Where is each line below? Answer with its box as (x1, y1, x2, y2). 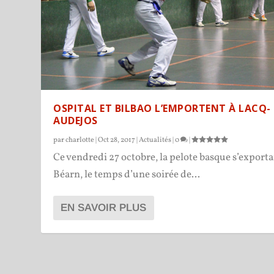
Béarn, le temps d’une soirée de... (53, 168, 201, 182)
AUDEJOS (53, 114, 98, 128)
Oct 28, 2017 (98, 135, 136, 146)
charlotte (65, 135, 95, 146)
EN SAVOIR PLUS (61, 202, 147, 214)
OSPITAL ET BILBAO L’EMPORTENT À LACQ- (53, 102, 271, 116)
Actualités (139, 135, 172, 146)
